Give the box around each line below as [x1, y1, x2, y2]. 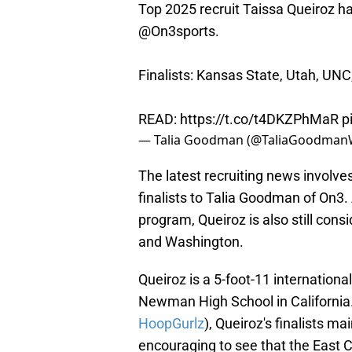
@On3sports [138, 23, 215, 40]
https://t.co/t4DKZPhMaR [180, 111, 339, 128]
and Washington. [138, 233, 244, 251]
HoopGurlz [138, 315, 204, 332]
